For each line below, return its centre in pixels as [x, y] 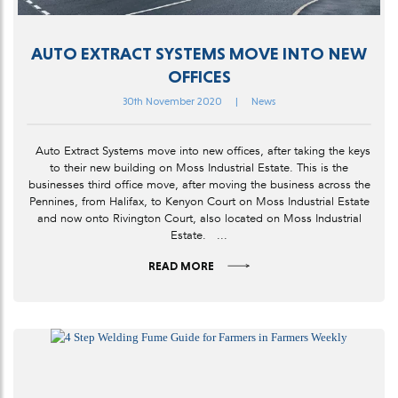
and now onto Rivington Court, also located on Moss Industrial [199, 218]
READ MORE [181, 266]
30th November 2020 [172, 101]
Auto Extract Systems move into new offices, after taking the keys [199, 151]
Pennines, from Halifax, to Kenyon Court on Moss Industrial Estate [199, 201]
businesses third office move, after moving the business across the [199, 184]
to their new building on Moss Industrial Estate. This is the [199, 167]
